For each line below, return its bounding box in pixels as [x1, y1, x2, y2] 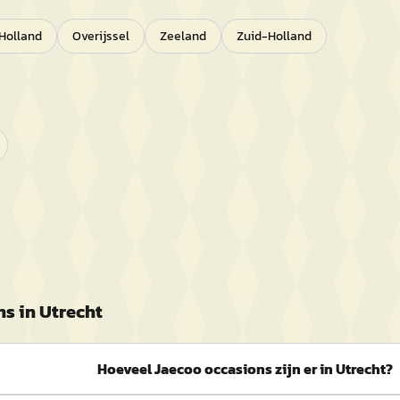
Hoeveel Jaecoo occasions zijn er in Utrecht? [96, 358, 393, 379]
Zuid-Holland [237, 27, 312, 46]
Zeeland [160, 27, 206, 46]
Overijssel [72, 27, 129, 46]
